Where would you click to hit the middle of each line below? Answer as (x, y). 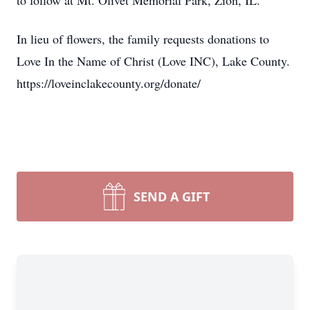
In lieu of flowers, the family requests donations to (143, 39)
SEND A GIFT (172, 197)
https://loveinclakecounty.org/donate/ (109, 83)
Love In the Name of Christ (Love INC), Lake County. (153, 61)
